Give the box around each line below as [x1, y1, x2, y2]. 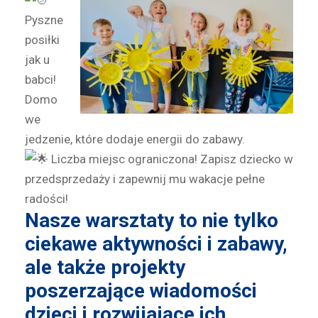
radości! [25, 192, 68, 207]
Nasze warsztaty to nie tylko [25, 209, 278, 233]
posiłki [25, 33, 60, 48]
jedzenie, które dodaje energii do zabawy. [25, 132, 245, 147]
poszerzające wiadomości [25, 279, 257, 303]
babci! [25, 72, 56, 87]
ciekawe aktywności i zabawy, [25, 232, 287, 256]
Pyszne [25, 13, 63, 28]
